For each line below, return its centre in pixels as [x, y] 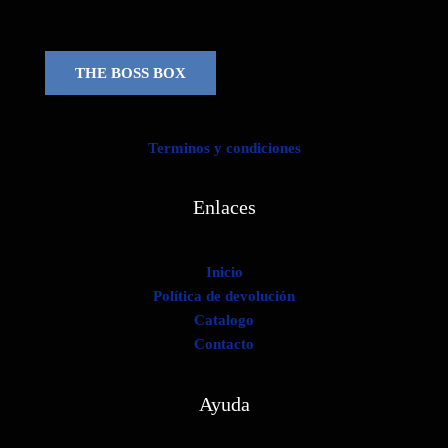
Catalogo [224, 320]
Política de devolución [224, 296]
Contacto [224, 344]
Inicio [224, 272]
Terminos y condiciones [224, 147]
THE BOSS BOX [130, 73]
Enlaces [224, 207]
